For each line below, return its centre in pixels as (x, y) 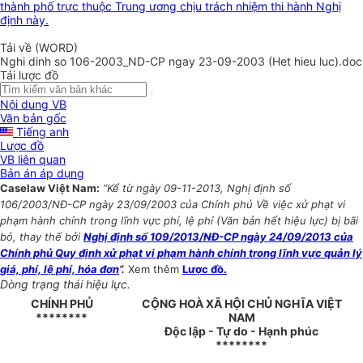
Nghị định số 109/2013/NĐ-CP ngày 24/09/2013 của (218, 237)
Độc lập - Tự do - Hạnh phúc (241, 331)
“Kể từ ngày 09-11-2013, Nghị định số (197, 188)
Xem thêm (155, 269)
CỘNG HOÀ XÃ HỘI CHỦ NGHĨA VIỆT (241, 304)
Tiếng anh (41, 132)
